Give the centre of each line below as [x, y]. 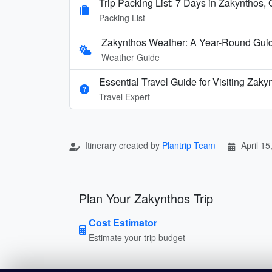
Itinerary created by [122, 145]
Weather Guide [131, 57]
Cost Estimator [123, 222]
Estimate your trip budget [137, 237]
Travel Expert [124, 96]
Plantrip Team [189, 145]
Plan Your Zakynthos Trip [146, 198]
